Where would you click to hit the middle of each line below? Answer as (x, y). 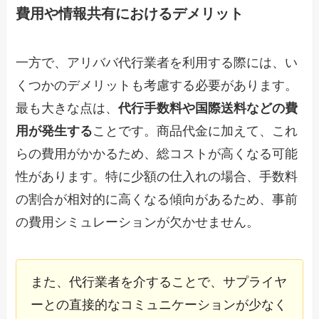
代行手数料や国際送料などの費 (208, 109)
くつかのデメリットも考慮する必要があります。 (157, 86)
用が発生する (54, 131)
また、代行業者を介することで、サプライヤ (159, 282)
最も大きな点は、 (67, 109)
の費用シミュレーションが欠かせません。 (138, 223)
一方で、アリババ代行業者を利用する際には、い (157, 63)
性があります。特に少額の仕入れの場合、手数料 (157, 177)
